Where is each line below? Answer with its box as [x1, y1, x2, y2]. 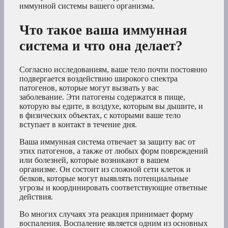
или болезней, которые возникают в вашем [19, 155, 169, 164]
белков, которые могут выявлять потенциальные [19, 174, 188, 183]
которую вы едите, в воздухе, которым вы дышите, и [19, 101, 203, 110]
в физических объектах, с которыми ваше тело [19, 110, 181, 120]
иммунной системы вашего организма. [19, 2, 155, 11]
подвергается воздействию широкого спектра [19, 74, 178, 83]
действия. [19, 192, 53, 201]
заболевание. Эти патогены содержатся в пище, [19, 92, 185, 101]
